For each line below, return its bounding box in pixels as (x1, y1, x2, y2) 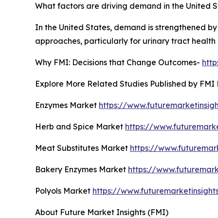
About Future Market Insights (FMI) (35, 207, 168, 217)
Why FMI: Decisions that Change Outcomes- (35, 57, 202, 67)
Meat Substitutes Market (35, 143, 130, 153)
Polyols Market (35, 185, 92, 196)
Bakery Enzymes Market (35, 164, 128, 174)
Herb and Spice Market (35, 121, 125, 131)
